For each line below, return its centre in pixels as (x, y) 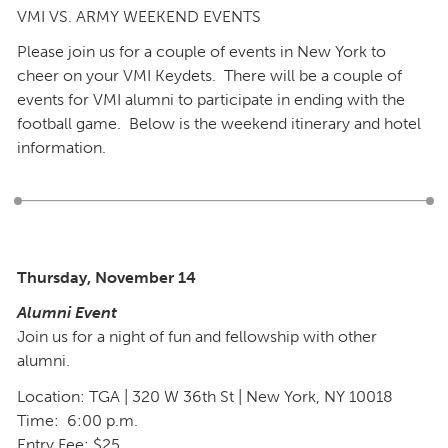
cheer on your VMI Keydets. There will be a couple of (209, 75)
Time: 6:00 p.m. (77, 420)
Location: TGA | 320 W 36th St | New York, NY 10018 (205, 396)
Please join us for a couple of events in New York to (201, 51)
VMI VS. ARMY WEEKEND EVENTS (139, 16)
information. (61, 147)
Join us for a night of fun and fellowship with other (197, 337)
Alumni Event (67, 313)
